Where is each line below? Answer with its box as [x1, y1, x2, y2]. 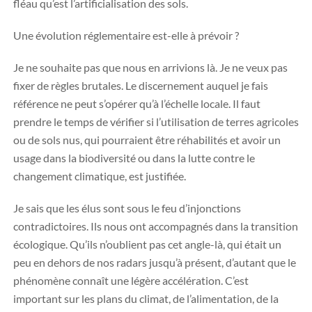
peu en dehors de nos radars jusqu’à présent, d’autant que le [13, 256, 296, 269]
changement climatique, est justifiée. [13, 169, 186, 182]
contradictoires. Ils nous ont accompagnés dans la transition [13, 219, 298, 233]
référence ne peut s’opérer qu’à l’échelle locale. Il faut [13, 97, 260, 110]
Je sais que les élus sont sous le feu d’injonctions [13, 201, 241, 214]
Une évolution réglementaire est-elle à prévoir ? [13, 29, 239, 42]
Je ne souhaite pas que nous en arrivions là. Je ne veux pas [13, 61, 288, 74]
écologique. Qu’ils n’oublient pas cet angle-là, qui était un [13, 237, 281, 251]
